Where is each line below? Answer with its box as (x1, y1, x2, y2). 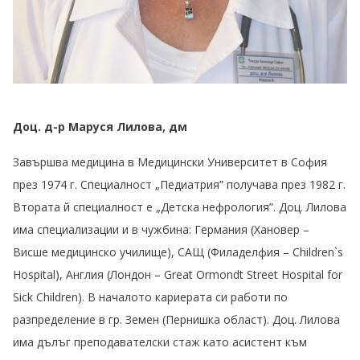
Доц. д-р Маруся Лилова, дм (13, 118, 187, 134)
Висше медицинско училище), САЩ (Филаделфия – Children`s (13, 243, 343, 260)
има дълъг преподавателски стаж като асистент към (13, 333, 307, 350)
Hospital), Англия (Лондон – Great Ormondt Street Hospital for (13, 266, 342, 282)
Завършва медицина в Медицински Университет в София (13, 153, 327, 170)
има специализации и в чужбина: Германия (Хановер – (13, 221, 309, 237)
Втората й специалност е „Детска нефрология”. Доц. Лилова (13, 198, 346, 215)
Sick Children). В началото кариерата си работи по (13, 288, 288, 305)
